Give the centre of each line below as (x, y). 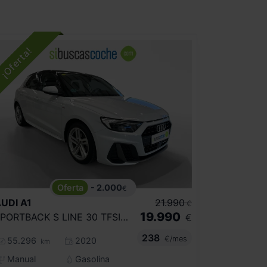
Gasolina (91, 259)
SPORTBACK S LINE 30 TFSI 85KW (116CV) (124, 217)
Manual (20, 259)
